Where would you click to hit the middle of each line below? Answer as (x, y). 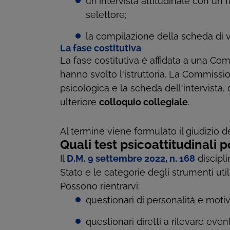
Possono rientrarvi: (100, 186)
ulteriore (80, 102)
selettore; (106, 15)
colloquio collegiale (143, 102)
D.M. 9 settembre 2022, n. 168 (131, 159)
